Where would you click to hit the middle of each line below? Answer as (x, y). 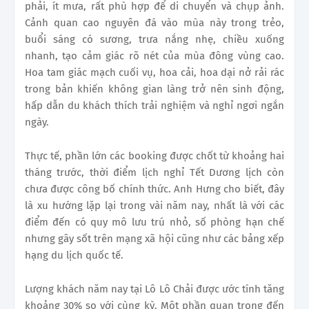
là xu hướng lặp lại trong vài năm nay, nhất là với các (154, 206)
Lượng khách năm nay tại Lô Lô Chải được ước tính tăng (154, 289)
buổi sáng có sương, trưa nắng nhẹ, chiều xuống (154, 40)
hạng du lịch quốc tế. (74, 256)
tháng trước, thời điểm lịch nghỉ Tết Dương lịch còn (154, 173)
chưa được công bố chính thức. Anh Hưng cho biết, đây (154, 189)
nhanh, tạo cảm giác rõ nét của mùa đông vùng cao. (154, 56)
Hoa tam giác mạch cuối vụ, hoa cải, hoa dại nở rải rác (154, 73)
